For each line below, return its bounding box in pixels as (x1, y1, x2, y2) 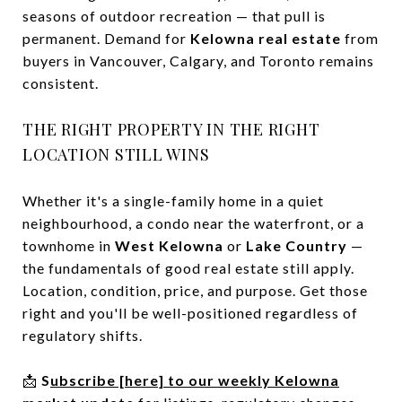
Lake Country (246, 236, 347, 254)
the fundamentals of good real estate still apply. (22, 258, 354, 276)
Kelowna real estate (190, 29, 341, 47)
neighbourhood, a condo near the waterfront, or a (22, 214, 364, 232)
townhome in (22, 236, 115, 254)
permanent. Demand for (22, 29, 190, 47)
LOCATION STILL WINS (22, 143, 210, 165)
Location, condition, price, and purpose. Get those (22, 281, 368, 299)
